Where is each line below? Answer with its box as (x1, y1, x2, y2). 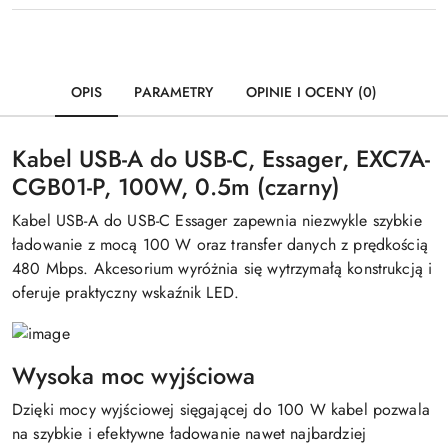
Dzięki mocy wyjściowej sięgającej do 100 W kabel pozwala (12, 398, 430, 422)
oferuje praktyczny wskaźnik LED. (12, 281, 240, 304)
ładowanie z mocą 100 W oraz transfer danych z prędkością (12, 233, 428, 256)
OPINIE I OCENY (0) (245, 82, 378, 102)
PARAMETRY (134, 82, 214, 102)
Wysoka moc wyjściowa (12, 359, 255, 394)
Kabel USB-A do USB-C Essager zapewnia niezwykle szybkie (12, 209, 422, 232)
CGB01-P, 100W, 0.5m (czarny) (12, 170, 340, 204)
